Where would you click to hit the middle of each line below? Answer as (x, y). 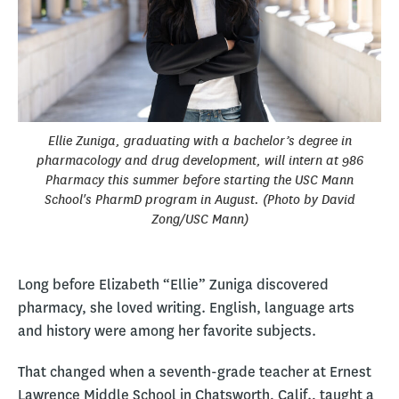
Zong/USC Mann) (199, 218)
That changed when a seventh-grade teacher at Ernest (195, 371)
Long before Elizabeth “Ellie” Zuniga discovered (173, 284)
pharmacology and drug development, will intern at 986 (199, 159)
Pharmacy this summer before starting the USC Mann (199, 179)
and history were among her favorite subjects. (167, 330)
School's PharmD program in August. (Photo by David (199, 199)
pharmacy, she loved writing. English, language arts (186, 307)
